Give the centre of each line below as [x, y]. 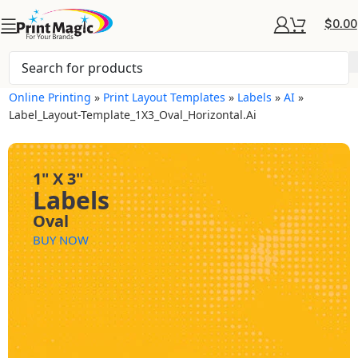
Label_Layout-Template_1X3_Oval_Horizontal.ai [133, 115]
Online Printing [50, 97]
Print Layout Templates [165, 97]
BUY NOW [61, 240]
